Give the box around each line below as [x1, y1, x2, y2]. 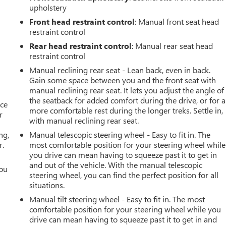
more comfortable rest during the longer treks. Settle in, [29, 104, 223, 116]
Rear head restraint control [29, 40, 132, 51]
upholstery [29, 2, 67, 13]
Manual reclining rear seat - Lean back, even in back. [29, 64, 211, 75]
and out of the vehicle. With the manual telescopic [29, 159, 203, 170]
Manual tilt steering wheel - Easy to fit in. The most [29, 193, 205, 204]
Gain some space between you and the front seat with [29, 74, 216, 85]
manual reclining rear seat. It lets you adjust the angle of [29, 84, 224, 95]
